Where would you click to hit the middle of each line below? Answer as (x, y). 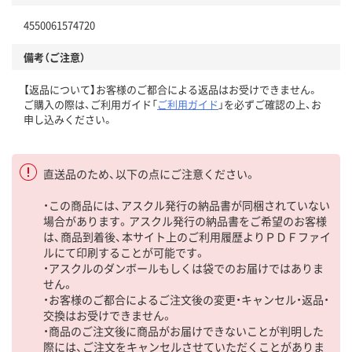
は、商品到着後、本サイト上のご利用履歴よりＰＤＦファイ (187, 237)
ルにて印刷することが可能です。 (125, 253)
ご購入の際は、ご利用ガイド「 (90, 104)
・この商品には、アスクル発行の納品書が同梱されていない (187, 205)
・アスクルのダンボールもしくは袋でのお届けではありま (183, 268)
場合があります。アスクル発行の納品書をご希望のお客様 (185, 221)
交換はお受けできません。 (108, 315)
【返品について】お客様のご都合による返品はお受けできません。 (171, 90)
